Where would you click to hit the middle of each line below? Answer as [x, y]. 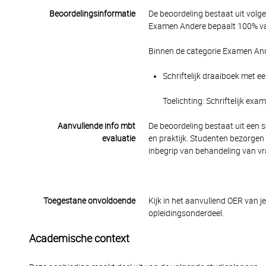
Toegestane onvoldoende [89, 201]
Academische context [79, 238]
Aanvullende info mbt [96, 126]
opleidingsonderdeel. [186, 213]
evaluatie [118, 138]
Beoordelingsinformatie [92, 14]
